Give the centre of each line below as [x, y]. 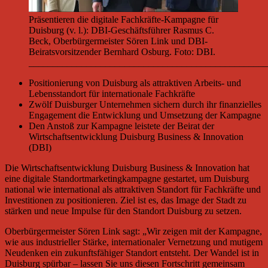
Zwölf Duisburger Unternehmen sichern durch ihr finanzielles [145, 105]
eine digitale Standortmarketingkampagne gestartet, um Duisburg [127, 179]
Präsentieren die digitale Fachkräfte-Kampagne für [124, 20]
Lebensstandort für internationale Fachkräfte [112, 94]
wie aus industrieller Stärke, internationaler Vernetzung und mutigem [134, 242]
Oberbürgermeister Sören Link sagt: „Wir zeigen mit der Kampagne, [133, 232]
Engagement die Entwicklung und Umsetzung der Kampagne [145, 115]
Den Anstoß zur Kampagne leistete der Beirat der [121, 126]
